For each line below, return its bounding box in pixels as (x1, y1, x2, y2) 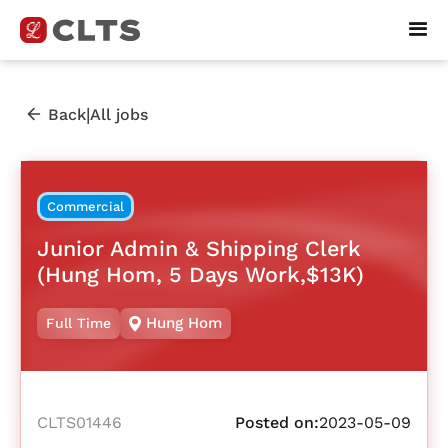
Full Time (46, 315, 111, 332)
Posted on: (235, 413, 319, 433)
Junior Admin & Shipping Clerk (37, 235, 361, 261)
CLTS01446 (37, 413, 122, 433)
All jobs (90, 104, 148, 124)
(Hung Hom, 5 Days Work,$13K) (37, 261, 364, 287)
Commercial (46, 199, 125, 215)
